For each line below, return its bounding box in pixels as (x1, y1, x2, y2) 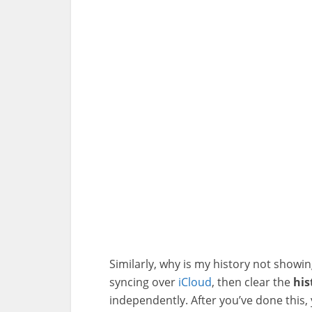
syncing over (109, 274, 178, 290)
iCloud (178, 274, 212, 290)
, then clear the (212, 274, 293, 290)
